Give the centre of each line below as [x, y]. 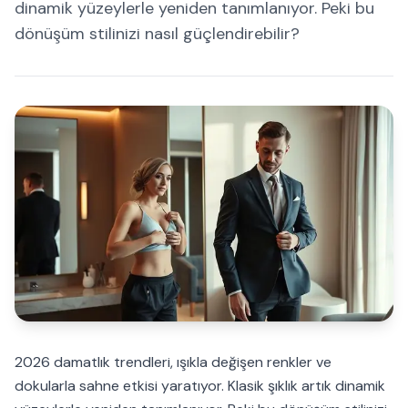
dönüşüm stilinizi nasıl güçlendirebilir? [157, 34]
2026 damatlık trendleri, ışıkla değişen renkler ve [173, 362]
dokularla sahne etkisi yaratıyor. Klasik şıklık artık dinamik [200, 386]
